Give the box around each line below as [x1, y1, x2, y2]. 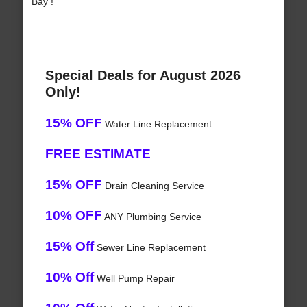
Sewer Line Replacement [93, 242, 206, 254]
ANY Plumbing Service [101, 211, 201, 223]
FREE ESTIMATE [45, 147, 151, 162]
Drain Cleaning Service [101, 180, 204, 192]
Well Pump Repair [93, 273, 175, 284]
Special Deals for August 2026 [45, 68, 241, 84]
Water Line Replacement [101, 119, 212, 130]
